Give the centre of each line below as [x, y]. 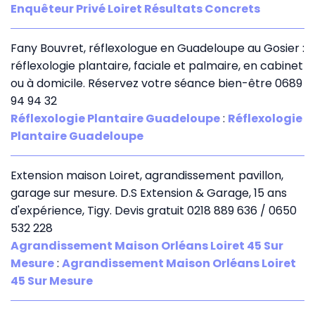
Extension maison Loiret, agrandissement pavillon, [147, 175]
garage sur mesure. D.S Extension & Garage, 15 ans [149, 193]
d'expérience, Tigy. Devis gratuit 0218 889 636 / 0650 [154, 210]
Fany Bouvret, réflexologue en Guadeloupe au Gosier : [157, 48]
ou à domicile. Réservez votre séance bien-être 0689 [156, 83]
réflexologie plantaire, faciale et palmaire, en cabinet [157, 65]
